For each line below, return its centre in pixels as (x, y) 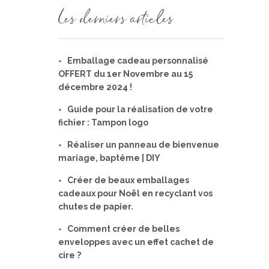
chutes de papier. (96, 207)
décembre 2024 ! (95, 87)
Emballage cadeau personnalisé (138, 61)
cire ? (70, 255)
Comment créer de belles (123, 229)
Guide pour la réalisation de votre (140, 110)
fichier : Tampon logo (103, 123)
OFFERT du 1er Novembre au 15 (125, 74)
